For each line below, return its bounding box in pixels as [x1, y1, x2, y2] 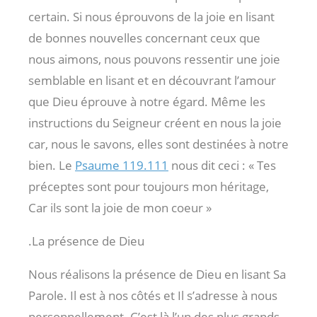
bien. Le [28, 156, 75, 173]
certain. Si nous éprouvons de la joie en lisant [28, 8, 275, 25]
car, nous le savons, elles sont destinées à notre [28, 135, 289, 152]
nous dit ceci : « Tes [168, 156, 276, 173]
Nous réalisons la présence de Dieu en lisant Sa [28, 265, 286, 282]
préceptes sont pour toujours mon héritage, [28, 178, 269, 195]
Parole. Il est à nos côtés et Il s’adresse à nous [28, 287, 277, 304]
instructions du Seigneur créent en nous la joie [28, 114, 282, 131]
